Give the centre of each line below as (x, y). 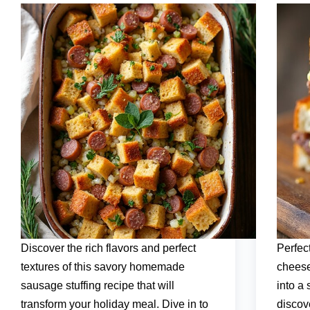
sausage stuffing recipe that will (98, 286)
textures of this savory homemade (103, 267)
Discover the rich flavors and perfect (108, 248)
